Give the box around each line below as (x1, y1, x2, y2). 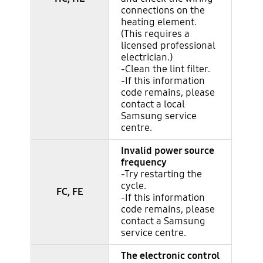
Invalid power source (121, 144, 215, 157)
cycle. (121, 180, 147, 193)
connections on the (121, 4, 205, 17)
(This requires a (121, 28, 190, 41)
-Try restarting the (121, 168, 203, 181)
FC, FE (56, 186, 84, 198)
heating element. (121, 16, 197, 29)
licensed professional (121, 39, 216, 52)
